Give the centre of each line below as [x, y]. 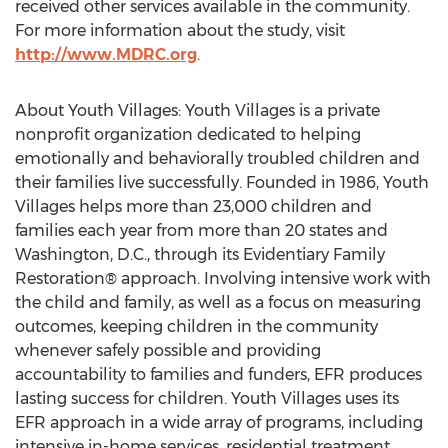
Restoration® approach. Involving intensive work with [223, 278]
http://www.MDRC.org [106, 54]
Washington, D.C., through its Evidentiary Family [200, 254]
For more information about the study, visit [180, 30]
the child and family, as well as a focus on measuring [218, 302]
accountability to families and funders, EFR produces [218, 374]
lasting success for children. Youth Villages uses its [207, 398]
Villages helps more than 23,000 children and [193, 206]
